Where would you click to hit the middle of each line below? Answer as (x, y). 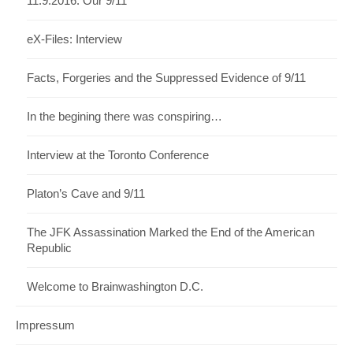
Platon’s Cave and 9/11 (86, 194)
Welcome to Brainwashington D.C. (115, 287)
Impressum (45, 326)
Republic (49, 249)
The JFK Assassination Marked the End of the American (171, 233)
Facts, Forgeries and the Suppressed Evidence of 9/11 (166, 78)
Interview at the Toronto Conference (118, 156)
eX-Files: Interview (74, 40)
